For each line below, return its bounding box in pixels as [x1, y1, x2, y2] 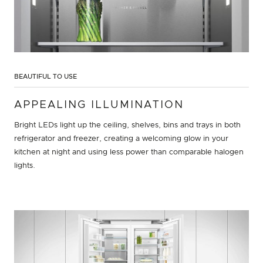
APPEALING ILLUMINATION [14, 99, 184, 110]
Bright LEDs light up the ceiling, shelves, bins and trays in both [14, 121, 241, 129]
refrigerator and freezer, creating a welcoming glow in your [14, 134, 228, 143]
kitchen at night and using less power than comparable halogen [14, 148, 244, 156]
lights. [14, 161, 35, 170]
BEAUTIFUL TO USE [14, 73, 77, 80]
